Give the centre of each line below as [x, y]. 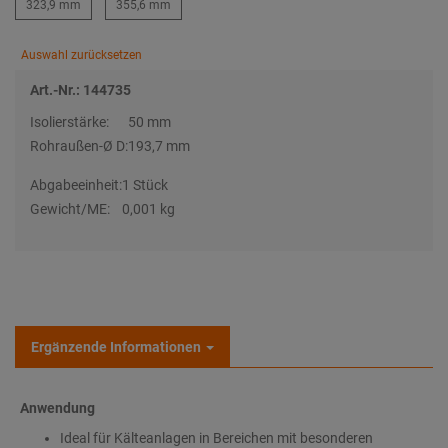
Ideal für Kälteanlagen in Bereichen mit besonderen [216, 438]
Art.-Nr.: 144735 [80, 90]
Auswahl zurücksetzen [81, 55]
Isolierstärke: [69, 122]
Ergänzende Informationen [116, 347]
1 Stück [145, 185]
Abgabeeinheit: [76, 185]
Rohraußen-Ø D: [79, 146]
